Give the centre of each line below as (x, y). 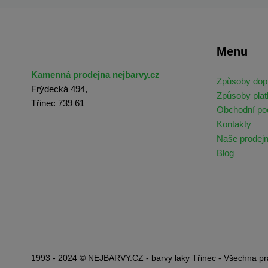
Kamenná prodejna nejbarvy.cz (95, 75)
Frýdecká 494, (59, 89)
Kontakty (234, 124)
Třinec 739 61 (58, 103)
